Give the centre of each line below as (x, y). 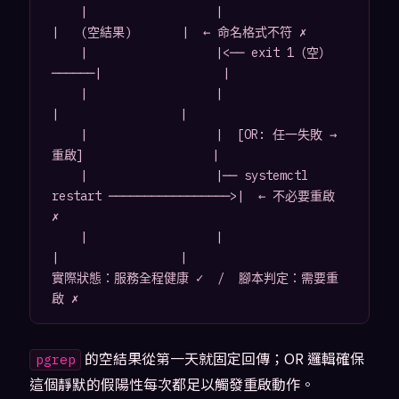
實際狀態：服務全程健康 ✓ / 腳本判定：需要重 (195, 278)
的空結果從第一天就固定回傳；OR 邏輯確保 (223, 358)
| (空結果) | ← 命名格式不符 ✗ (179, 33)
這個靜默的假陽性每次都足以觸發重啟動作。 (171, 384)
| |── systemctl (65, 176)
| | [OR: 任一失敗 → (65, 135)
